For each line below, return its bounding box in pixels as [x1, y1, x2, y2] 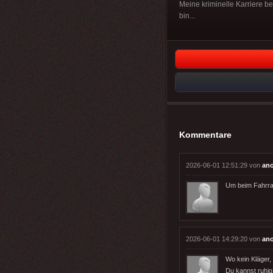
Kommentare [179, 129, 232, 140]
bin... [179, 11, 195, 20]
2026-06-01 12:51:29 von [186, 161, 262, 169]
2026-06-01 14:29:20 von [186, 235, 262, 243]
